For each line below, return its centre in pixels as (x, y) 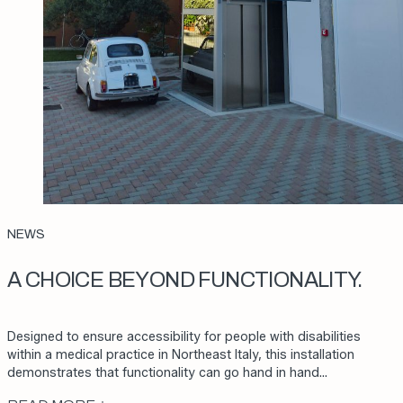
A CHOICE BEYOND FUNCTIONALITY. (184, 279)
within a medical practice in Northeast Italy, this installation (181, 354)
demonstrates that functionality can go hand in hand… (167, 372)
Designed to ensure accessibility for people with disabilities (184, 336)
